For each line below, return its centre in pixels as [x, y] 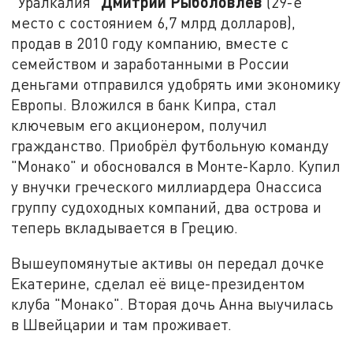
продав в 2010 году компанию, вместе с [150, 43]
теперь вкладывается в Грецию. [125, 227]
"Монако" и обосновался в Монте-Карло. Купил [176, 165]
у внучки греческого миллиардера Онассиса [167, 186]
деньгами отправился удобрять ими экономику [176, 84]
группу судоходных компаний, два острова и [167, 206]
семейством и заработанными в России [150, 63]
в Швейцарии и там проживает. [122, 325]
